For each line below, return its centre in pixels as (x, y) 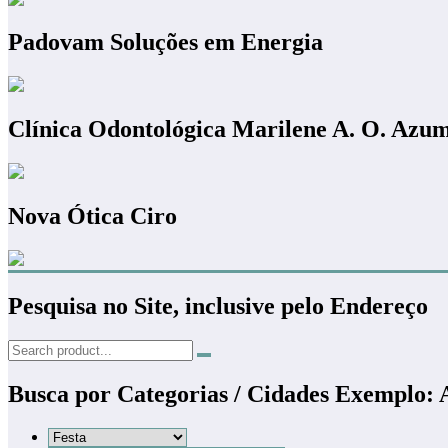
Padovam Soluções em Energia (165, 42)
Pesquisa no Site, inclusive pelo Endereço (218, 305)
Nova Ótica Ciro (92, 216)
